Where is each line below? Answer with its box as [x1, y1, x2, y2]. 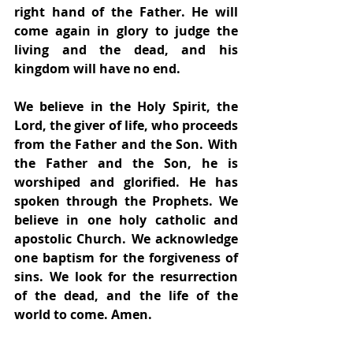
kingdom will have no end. [14, 60, 180, 78]
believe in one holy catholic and [14, 211, 238, 229]
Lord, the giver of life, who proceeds [14, 117, 238, 135]
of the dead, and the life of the [14, 287, 238, 305]
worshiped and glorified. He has [14, 173, 238, 191]
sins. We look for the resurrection [14, 268, 238, 286]
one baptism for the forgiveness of [14, 249, 238, 267]
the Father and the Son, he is [14, 154, 238, 173]
